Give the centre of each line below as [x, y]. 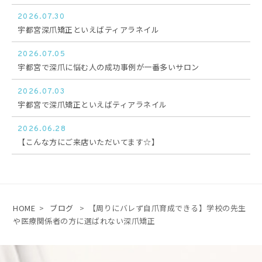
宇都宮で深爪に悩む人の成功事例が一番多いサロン [108, 67]
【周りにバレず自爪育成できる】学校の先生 [167, 208]
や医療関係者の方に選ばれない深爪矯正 [84, 221]
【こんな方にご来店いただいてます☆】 [88, 142]
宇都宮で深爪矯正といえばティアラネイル [92, 105]
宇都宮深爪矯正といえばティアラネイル [88, 30]
